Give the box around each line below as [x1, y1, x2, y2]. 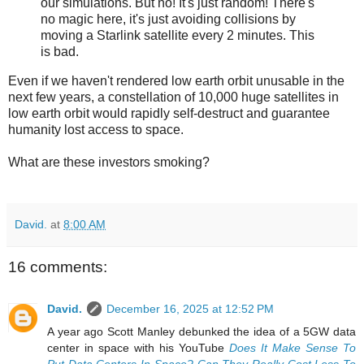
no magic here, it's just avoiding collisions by [41, 11, 296, 26]
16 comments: [8, 258, 107, 275]
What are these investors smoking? [8, 154, 210, 169]
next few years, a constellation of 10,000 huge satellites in [8, 89, 339, 104]
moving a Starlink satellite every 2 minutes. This [41, 28, 314, 42]
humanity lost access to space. [8, 122, 184, 136]
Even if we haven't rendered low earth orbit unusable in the [8, 73, 344, 88]
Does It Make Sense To [229, 340, 356, 354]
